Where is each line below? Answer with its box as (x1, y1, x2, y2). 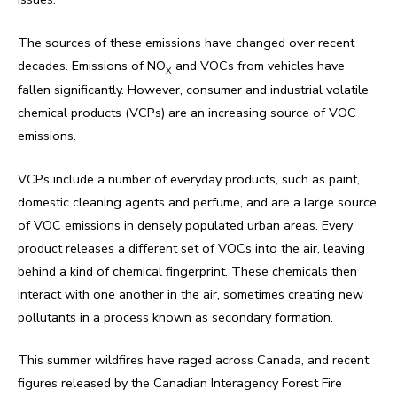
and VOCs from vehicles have (172, 56, 345, 74)
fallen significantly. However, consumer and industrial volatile (18, 81, 369, 99)
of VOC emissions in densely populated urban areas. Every (18, 215, 353, 234)
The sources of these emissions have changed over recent (18, 33, 354, 51)
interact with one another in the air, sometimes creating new (18, 284, 363, 303)
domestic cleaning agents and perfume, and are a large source (18, 192, 377, 211)
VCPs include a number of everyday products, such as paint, (18, 169, 360, 188)
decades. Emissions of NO (18, 56, 166, 74)
